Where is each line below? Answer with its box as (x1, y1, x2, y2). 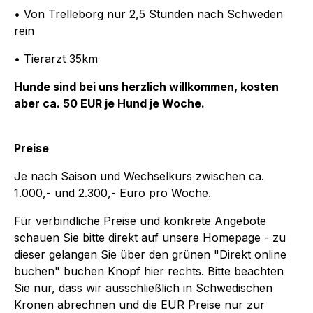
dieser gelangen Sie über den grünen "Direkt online (14, 247, 286, 261)
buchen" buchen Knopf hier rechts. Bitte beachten (14, 263, 284, 278)
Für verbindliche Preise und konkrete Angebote (14, 213, 266, 228)
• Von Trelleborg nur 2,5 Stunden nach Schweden (14, 6, 283, 21)
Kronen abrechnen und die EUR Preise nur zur (14, 297, 265, 312)
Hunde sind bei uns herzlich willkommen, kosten (14, 79, 279, 94)
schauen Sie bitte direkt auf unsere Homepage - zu (14, 230, 286, 245)
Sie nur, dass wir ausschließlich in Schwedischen (14, 280, 272, 295)
